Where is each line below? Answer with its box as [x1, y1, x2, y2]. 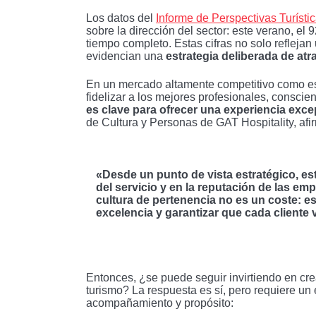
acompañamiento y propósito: [86, 296, 233, 309]
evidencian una [86, 49, 166, 62]
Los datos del [86, 11, 156, 24]
